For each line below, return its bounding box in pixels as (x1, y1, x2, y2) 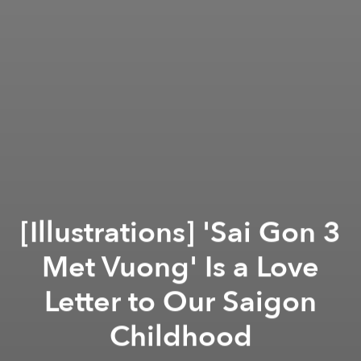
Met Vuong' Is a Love (42, 247, 319, 287)
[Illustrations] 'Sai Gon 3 (20, 212, 341, 252)
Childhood (109, 316, 252, 356)
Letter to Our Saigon (44, 281, 317, 322)
